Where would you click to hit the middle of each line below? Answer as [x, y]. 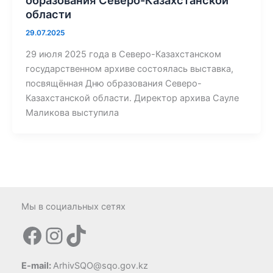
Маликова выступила [72, 113]
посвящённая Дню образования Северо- [113, 84]
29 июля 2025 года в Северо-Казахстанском [123, 55]
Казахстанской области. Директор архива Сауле [132, 98]
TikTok [98, 235]
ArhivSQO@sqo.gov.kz [101, 265]
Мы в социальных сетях [73, 207]
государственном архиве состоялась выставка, [129, 69]
